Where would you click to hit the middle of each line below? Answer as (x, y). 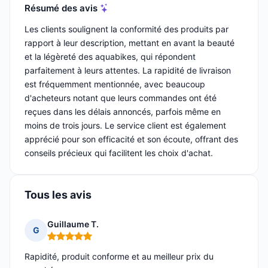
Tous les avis (58, 195)
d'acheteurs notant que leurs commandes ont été (121, 98)
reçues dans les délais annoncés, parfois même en (123, 112)
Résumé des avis (61, 8)
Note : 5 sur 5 (75, 241)
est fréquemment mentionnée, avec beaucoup (115, 84)
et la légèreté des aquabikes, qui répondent (110, 57)
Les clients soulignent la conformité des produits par (127, 29)
